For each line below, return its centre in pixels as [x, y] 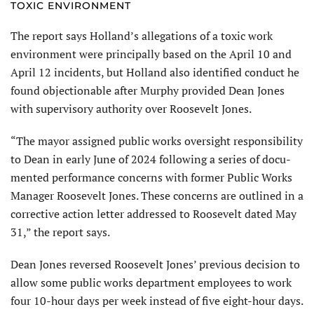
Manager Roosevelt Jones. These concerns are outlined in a [157, 195]
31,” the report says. [60, 232]
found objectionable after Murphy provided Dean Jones [148, 90]
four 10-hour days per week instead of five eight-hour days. [157, 300]
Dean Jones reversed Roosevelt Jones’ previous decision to [155, 264]
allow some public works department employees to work [151, 282]
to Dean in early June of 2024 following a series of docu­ [151, 159]
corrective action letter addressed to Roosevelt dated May [153, 213]
